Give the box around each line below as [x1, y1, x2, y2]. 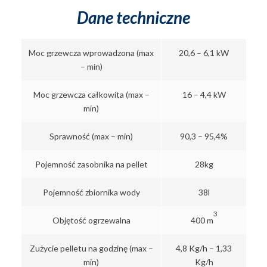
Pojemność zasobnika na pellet [35, 159, 148, 169]
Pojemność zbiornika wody [42, 187, 140, 197]
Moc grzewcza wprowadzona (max [29, 48, 154, 58]
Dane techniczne [77, 7, 190, 27]
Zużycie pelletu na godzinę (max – [29, 243, 153, 253]
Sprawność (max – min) [49, 131, 133, 141]
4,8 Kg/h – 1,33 [176, 243, 232, 253]
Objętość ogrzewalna [52, 215, 131, 225]
